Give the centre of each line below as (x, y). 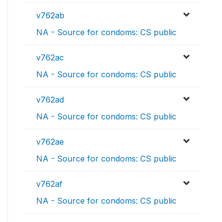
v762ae (50, 142)
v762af (49, 184)
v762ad (50, 100)
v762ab (50, 16)
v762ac (50, 58)
